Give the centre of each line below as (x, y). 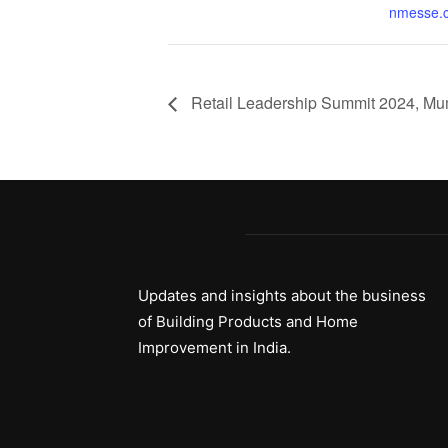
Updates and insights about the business (282, 296)
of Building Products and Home (248, 322)
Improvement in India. (214, 348)
